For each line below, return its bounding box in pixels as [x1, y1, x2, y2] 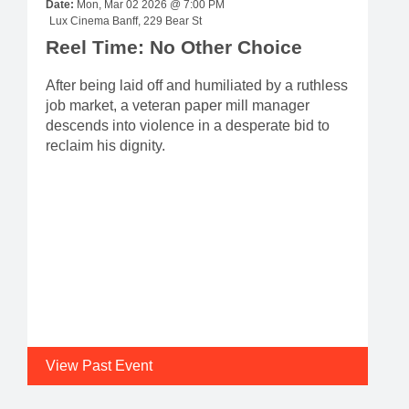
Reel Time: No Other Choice [46, 36, 302, 58]
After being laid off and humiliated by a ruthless [46, 77, 348, 93]
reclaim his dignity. [46, 137, 165, 153]
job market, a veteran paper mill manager [46, 97, 309, 113]
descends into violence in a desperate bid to [46, 117, 330, 133]
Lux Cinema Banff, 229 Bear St [49, 14, 202, 27]
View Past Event [46, 357, 152, 373]
